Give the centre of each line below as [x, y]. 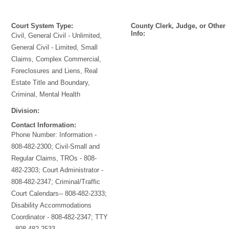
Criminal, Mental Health [46, 94]
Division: [26, 111]
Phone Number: [36, 135]
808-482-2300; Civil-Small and [56, 146]
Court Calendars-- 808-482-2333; [59, 193]
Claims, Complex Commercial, [56, 59]
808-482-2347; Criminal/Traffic [56, 182]
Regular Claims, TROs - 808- [54, 158]
